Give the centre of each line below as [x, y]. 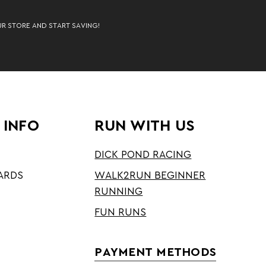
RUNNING [119, 192]
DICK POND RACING [143, 155]
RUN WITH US [145, 126]
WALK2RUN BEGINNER [150, 176]
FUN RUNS [121, 213]
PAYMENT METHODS [156, 252]
